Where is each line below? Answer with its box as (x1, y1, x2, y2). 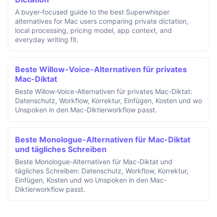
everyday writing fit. (15, 35, 78, 44)
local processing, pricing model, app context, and (15, 26, 172, 35)
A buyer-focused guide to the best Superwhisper (15, 8, 170, 16)
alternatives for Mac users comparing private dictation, (15, 17, 188, 26)
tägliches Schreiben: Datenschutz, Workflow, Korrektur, (15, 167, 188, 175)
